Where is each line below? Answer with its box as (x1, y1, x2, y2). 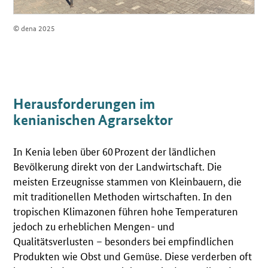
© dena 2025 (13, 22, 56, 33)
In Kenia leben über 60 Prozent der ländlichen (13, 143, 217, 158)
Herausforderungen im (13, 95, 156, 113)
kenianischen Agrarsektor (13, 111, 173, 129)
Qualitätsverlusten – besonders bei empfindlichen (13, 233, 234, 248)
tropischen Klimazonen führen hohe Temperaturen (13, 203, 239, 218)
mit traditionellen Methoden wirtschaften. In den (13, 188, 233, 203)
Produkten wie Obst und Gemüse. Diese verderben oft (13, 248, 252, 263)
